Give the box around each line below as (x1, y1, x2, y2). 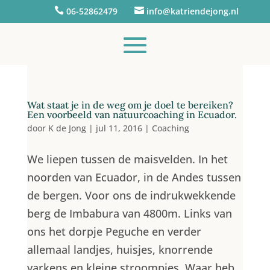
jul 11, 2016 (95, 122, 142, 134)
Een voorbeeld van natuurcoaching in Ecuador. (27, 108, 237, 121)
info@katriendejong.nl (146, 5, 239, 17)
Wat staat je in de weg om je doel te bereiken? (27, 99, 233, 111)
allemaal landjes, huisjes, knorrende (27, 242, 213, 257)
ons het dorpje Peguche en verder (27, 224, 201, 239)
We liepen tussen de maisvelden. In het (27, 152, 228, 166)
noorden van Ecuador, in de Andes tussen (27, 170, 241, 184)
